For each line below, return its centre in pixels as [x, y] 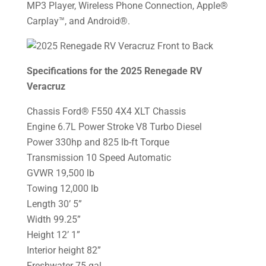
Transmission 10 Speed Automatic [99, 158]
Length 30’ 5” [54, 204]
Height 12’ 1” [53, 235]
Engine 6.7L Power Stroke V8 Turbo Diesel [114, 127]
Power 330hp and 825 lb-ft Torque [98, 142]
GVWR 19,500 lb [60, 173]
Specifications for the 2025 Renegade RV [114, 71]
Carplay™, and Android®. [78, 21]
